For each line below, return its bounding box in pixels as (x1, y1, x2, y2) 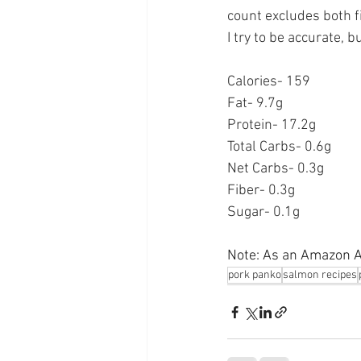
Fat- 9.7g (227, 95, 283, 113)
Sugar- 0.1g (227, 204, 300, 222)
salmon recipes (283, 268, 357, 283)
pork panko (228, 268, 281, 283)
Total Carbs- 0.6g (227, 139, 331, 156)
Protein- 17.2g (227, 117, 316, 135)
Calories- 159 (227, 73, 310, 91)
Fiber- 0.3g (227, 182, 295, 200)
